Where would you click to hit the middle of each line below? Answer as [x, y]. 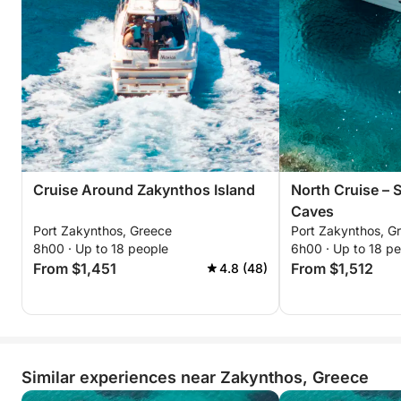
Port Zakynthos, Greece [102, 230]
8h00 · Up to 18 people [101, 248]
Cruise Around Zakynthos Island [144, 190]
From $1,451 [75, 269]
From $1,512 [332, 269]
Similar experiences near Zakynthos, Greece [195, 377]
